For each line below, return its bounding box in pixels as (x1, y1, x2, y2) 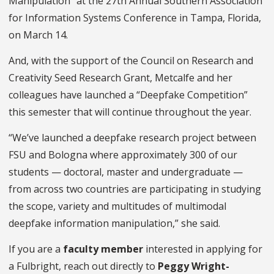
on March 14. (9, 28, 68, 42)
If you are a (9, 242, 63, 256)
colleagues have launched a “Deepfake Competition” (9, 88, 248, 102)
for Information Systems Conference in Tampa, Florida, (9, 11, 261, 25)
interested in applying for (143, 242, 262, 256)
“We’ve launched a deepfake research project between (9, 131, 256, 145)
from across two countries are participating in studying (9, 182, 261, 196)
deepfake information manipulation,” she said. (9, 217, 220, 231)
